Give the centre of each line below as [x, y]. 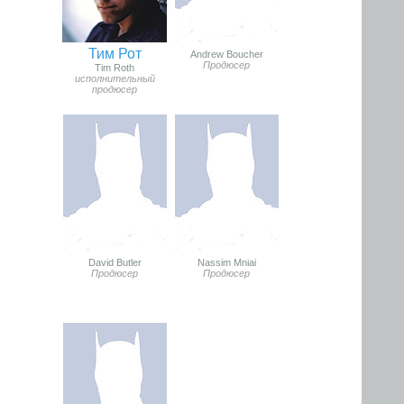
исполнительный [115, 79]
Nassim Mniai [226, 262]
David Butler [115, 262]
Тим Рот [115, 54]
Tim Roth [115, 68]
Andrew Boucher [226, 54]
